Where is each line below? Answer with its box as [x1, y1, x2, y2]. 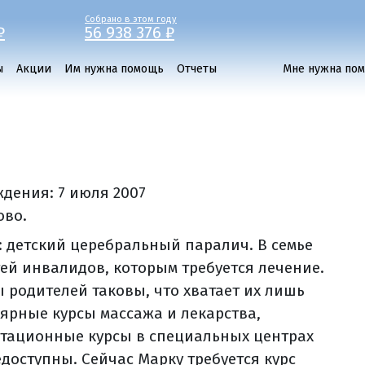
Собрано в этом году [85, 14, 177, 24]
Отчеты [177, 62, 217, 76]
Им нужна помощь [64, 62, 164, 76]
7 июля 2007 [58, 183, 147, 202]
